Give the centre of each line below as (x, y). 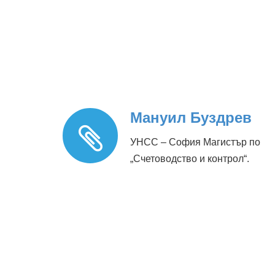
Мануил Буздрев (191, 118)
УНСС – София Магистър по (195, 142)
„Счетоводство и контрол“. (190, 159)
